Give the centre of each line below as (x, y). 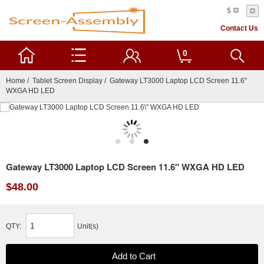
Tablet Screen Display (67, 81)
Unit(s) (88, 226)
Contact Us (239, 28)
